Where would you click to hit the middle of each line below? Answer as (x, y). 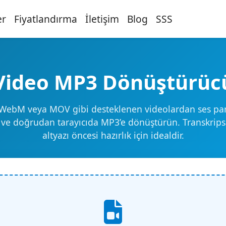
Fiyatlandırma (45, 19)
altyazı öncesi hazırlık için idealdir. (113, 135)
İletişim (102, 19)
